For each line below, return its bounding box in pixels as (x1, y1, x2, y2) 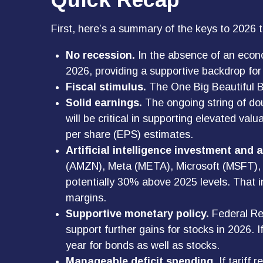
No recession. (66, 49, 135, 62)
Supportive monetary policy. (66, 208, 209, 220)
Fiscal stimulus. (66, 81, 146, 93)
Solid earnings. (66, 97, 142, 109)
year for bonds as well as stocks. (66, 240, 220, 252)
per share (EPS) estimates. (66, 129, 193, 141)
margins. (66, 192, 106, 204)
